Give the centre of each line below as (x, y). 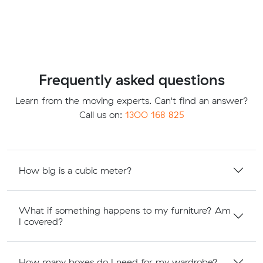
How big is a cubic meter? (75, 170)
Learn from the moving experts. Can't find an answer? (131, 101)
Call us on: (102, 115)
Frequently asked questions (131, 80)
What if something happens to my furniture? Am (125, 210)
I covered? (41, 222)
